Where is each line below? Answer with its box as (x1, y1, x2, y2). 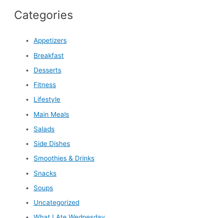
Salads (34, 125, 55, 133)
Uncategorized (34, 199, 80, 207)
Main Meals (34, 110, 70, 118)
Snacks (34, 169, 57, 177)
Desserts (34, 66, 62, 74)
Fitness (34, 81, 56, 89)
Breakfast (34, 51, 64, 59)
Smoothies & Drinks (34, 154, 95, 163)
